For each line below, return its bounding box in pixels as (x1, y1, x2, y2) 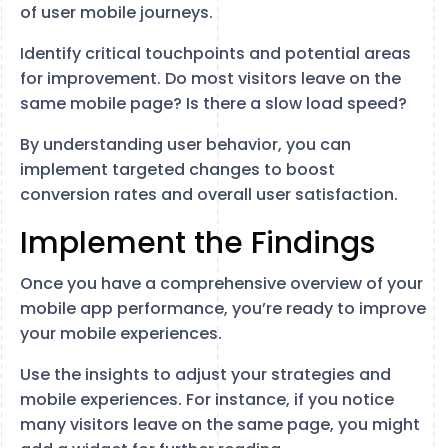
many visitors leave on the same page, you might (20, 413, 420, 436)
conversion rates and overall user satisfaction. (20, 183, 398, 206)
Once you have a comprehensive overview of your (20, 272, 423, 295)
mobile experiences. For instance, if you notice (20, 388, 394, 411)
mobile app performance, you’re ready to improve (20, 297, 426, 320)
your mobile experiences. (20, 322, 222, 345)
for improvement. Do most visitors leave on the (20, 67, 401, 90)
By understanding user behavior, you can (20, 133, 351, 156)
